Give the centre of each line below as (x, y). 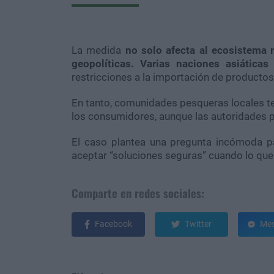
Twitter (198, 224)
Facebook (113, 224)
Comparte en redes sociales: (138, 193)
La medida (98, 50)
